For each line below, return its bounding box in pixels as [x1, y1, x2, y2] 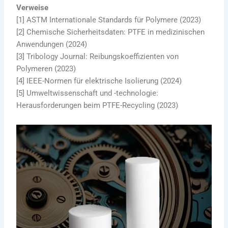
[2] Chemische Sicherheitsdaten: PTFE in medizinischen [16, 27, 205, 37]
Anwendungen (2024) [16, 40, 88, 49]
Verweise [16, 3, 49, 13]
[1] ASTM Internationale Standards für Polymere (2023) [16, 15, 202, 25]
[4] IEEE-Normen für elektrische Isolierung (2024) [16, 76, 182, 86]
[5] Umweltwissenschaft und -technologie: [16, 89, 159, 98]
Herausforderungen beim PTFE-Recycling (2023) [16, 101, 179, 110]
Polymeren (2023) [16, 64, 76, 74]
